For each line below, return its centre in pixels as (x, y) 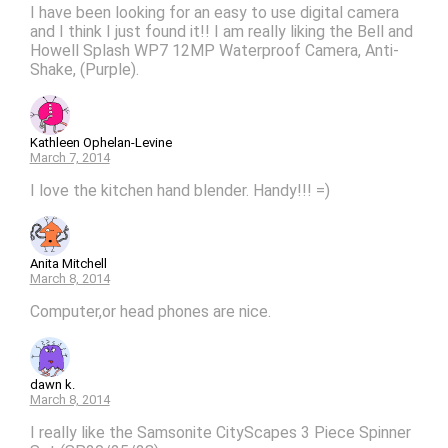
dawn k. (52, 385)
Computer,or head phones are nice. (150, 312)
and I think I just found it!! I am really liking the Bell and (221, 32)
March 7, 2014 (69, 158)
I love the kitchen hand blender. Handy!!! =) (179, 191)
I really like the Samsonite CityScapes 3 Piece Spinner (220, 433)
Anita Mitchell (68, 264)
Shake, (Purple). (84, 70)
